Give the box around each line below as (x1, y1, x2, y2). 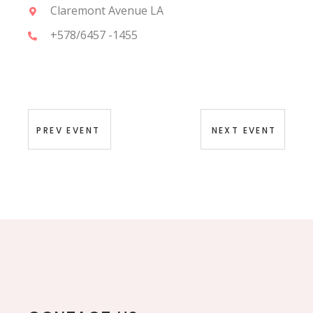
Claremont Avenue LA (50, 2, 164, 18)
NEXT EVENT (211, 124, 277, 136)
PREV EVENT (36, 124, 101, 136)
